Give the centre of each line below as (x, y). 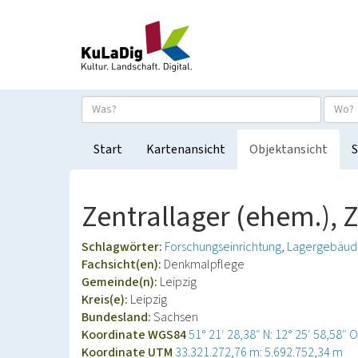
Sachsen (176, 317)
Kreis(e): (106, 300)
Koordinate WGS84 (135, 335)
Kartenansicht (186, 149)
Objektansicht (288, 149)
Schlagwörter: (123, 247)
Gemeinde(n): (121, 282)
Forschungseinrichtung (223, 247)
